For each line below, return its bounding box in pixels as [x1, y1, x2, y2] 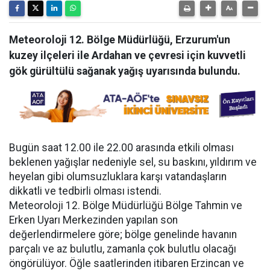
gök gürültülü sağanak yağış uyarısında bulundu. [9, 65, 240, 77]
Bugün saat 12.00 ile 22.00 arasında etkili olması [9, 142, 234, 154]
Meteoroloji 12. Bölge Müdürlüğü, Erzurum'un [9, 34, 230, 46]
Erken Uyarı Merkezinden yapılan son [9, 214, 178, 226]
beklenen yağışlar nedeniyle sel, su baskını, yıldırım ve [9, 156, 257, 168]
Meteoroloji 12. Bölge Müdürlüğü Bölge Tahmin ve [9, 199, 242, 212]
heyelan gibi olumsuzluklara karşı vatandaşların [9, 171, 227, 183]
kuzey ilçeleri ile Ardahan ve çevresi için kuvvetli [9, 49, 246, 61]
